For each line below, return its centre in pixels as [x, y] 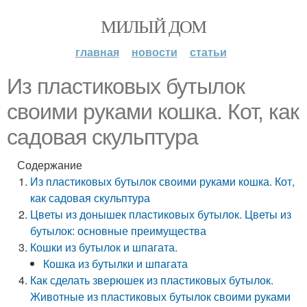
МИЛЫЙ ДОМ [153, 26]
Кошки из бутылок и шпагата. [104, 247]
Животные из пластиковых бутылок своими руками [161, 296]
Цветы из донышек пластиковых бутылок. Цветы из [161, 214]
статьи [208, 52]
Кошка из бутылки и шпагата [116, 263]
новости [154, 52]
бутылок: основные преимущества [119, 231]
